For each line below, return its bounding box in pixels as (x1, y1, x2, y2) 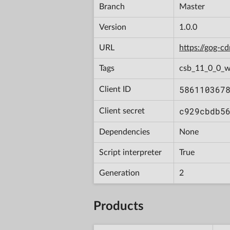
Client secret (99, 106, 145, 115)
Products (93, 200, 144, 213)
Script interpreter (99, 148, 162, 157)
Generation (99, 168, 140, 177)
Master (179, 2, 205, 11)
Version (99, 23, 126, 31)
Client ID (99, 85, 131, 93)
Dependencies (99, 127, 150, 136)
